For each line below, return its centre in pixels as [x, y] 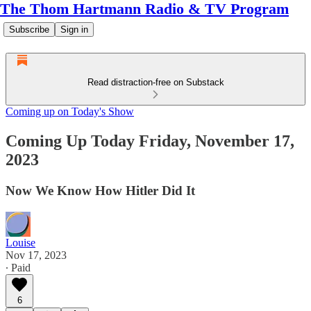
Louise [20, 242]
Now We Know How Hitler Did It [100, 190]
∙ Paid [18, 267]
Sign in [74, 30]
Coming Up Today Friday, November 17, [150, 141]
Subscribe [29, 30]
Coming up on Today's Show [70, 111]
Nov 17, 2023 [36, 255]
